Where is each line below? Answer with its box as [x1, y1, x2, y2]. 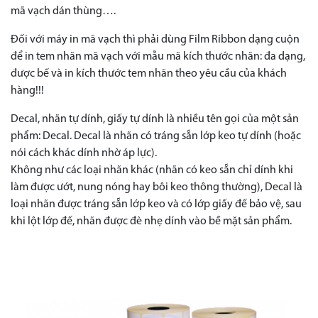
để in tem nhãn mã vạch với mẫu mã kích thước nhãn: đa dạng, [11, 51, 305, 63]
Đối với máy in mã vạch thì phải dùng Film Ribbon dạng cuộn [11, 34, 300, 46]
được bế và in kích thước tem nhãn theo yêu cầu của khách [11, 68, 287, 80]
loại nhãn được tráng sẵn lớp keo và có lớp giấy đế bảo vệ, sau [11, 199, 302, 211]
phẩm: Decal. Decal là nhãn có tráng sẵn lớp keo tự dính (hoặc [11, 131, 301, 143]
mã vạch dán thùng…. [11, 6, 116, 18]
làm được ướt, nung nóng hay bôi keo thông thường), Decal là [11, 182, 302, 194]
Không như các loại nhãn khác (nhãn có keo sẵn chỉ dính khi [11, 165, 293, 177]
